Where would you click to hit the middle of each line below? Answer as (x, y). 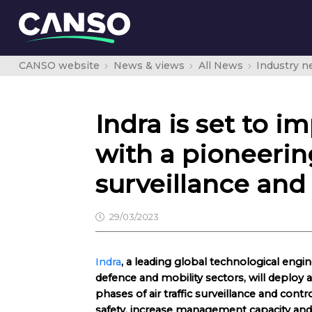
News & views (149, 65)
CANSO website (59, 65)
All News (220, 65)
